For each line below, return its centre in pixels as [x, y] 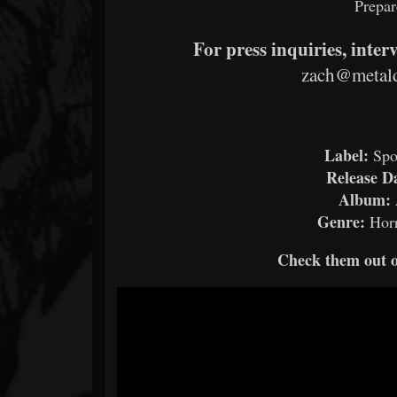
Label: [346, 156]
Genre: [342, 222]
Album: [364, 200]
